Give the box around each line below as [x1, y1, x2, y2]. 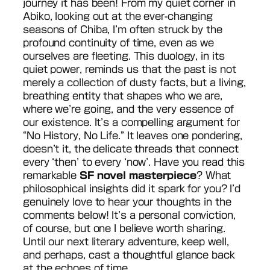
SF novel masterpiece [79, 171, 196, 181]
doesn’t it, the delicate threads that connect [23, 144, 239, 154]
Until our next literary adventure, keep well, [23, 237, 229, 247]
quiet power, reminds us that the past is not [23, 64, 236, 75]
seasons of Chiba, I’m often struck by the [23, 25, 222, 35]
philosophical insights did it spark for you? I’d [23, 184, 241, 194]
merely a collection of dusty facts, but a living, [23, 78, 246, 88]
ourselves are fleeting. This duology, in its [23, 51, 225, 61]
